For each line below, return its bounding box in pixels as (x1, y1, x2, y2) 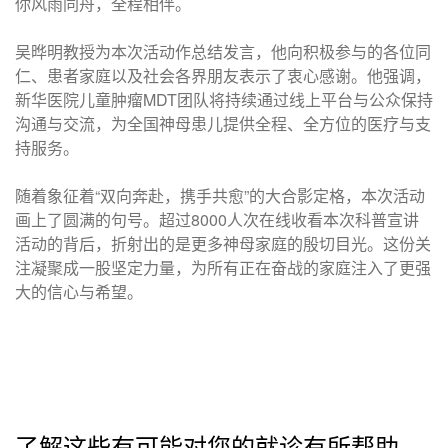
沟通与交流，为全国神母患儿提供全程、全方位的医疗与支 (15, 112, 431, 135)
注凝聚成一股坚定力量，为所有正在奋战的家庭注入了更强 (15, 256, 431, 279)
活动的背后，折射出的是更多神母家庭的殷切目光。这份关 (15, 232, 431, 255)
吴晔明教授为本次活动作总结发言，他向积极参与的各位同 (15, 40, 431, 63)
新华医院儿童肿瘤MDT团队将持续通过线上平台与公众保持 (15, 88, 433, 111)
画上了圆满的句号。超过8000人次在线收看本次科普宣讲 (15, 208, 419, 231)
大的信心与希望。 (15, 280, 143, 303)
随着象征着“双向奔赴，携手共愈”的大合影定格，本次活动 (15, 184, 425, 207)
